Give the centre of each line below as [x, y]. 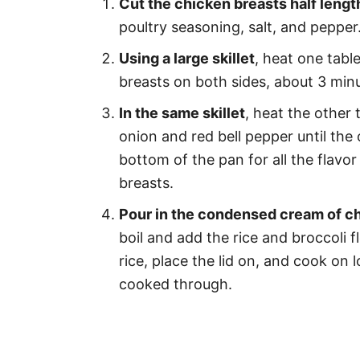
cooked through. [176, 284]
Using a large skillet [187, 58]
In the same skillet [182, 113]
